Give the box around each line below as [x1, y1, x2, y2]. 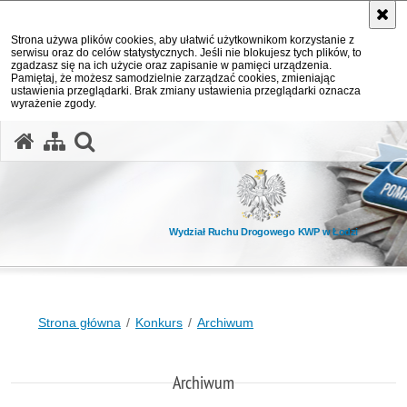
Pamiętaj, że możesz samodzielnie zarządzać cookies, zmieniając [11, 72, 335, 84]
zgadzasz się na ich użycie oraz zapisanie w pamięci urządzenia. [11, 59, 332, 72]
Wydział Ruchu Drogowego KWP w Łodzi [168, 226, 359, 238]
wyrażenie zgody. [11, 97, 96, 110]
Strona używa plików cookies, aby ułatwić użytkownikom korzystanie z [11, 34, 354, 46]
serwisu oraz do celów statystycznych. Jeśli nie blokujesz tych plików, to [11, 46, 362, 59]
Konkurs [135, 315, 183, 330]
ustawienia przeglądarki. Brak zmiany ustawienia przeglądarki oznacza [11, 84, 361, 97]
